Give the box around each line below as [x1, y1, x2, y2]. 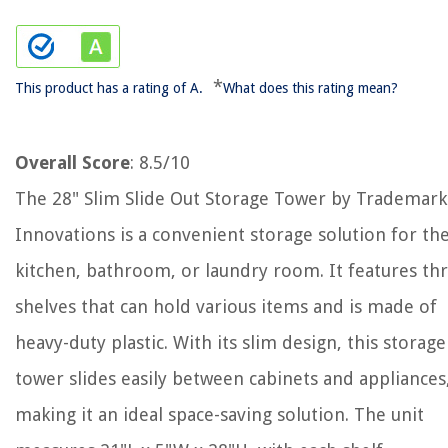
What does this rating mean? [223, 80, 398, 96]
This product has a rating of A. [15, 80, 203, 96]
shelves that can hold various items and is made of [15, 296, 437, 317]
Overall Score [15, 152, 130, 173]
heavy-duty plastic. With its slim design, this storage [15, 332, 446, 353]
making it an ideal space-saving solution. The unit [15, 404, 424, 425]
